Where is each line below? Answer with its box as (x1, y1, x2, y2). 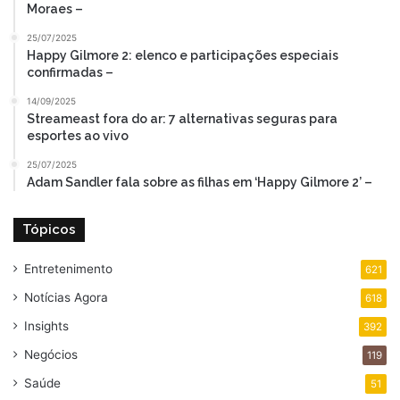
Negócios (24, 346, 78, 362)
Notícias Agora (24, 289, 108, 304)
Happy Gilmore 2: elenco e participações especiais (27, 47, 338, 62)
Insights (24, 318, 69, 333)
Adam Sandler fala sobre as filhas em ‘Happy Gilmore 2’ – (27, 174, 372, 189)
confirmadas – (27, 64, 113, 79)
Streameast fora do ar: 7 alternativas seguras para (27, 111, 337, 126)
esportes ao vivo (27, 128, 129, 143)
